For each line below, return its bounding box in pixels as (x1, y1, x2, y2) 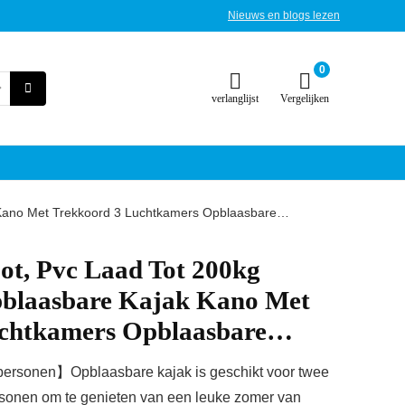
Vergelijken (280, 92, 329, 105)
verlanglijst (212, 92, 259, 105)
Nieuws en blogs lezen (228, 9, 340, 22)
